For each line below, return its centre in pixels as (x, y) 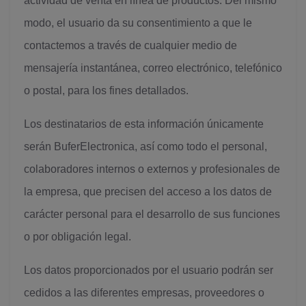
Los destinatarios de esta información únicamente (144, 124)
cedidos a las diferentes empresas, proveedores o (144, 293)
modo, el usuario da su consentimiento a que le (138, 23)
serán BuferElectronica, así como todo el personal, (145, 147)
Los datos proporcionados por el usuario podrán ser (149, 270)
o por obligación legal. (78, 237)
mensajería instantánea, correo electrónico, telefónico (153, 68)
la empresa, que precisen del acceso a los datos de (148, 192)
